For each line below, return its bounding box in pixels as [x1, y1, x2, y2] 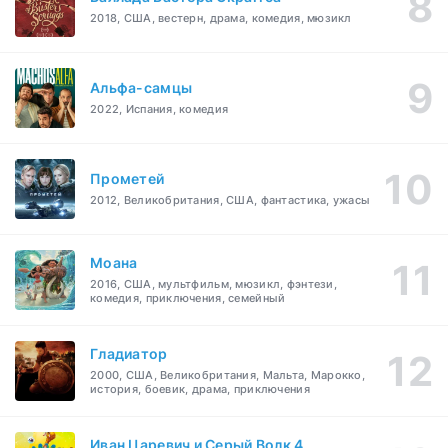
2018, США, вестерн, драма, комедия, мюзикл [90, 11, 352, 26]
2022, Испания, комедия [90, 102, 229, 117]
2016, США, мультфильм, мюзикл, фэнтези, [90, 277, 337, 292]
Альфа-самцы [90, 79, 193, 97]
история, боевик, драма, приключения [90, 382, 310, 397]
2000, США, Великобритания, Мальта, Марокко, [90, 368, 366, 383]
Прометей [90, 170, 165, 188]
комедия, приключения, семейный [90, 291, 286, 306]
